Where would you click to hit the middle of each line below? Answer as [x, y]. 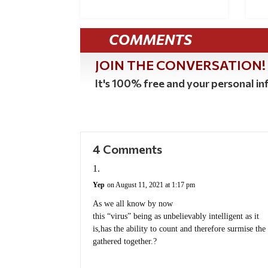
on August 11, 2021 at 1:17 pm [151, 185]
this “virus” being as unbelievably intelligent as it [176, 217]
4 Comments [128, 149]
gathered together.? [125, 242]
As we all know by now [133, 204]
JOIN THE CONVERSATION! [181, 65]
